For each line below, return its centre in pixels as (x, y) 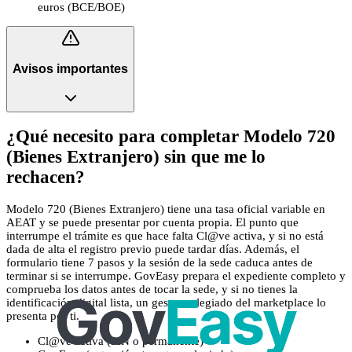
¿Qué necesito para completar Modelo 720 (171, 137)
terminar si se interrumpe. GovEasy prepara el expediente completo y (176, 275)
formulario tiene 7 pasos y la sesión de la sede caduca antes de (159, 262)
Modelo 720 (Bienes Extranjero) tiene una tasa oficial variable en (166, 209)
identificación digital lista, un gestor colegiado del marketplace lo (166, 302)
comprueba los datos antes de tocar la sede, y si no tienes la (152, 289)
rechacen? (46, 178)
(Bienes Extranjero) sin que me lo (136, 157)
